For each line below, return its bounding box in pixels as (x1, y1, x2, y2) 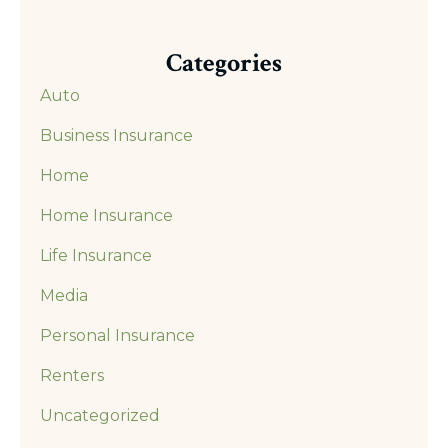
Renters (40, 365, 104, 385)
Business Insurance (40, 125, 193, 145)
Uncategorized (40, 405, 160, 425)
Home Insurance (40, 205, 173, 225)
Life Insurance (40, 245, 152, 265)
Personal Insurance (40, 325, 195, 345)
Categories (166, 46, 282, 80)
